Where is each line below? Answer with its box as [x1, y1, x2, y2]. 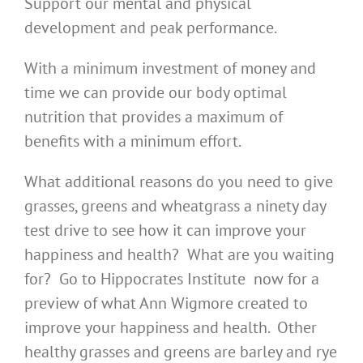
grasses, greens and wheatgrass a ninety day [24, 195, 326, 217]
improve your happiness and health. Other [24, 317, 317, 339]
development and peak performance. [24, 17, 277, 39]
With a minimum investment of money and [24, 58, 316, 79]
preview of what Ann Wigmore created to [24, 293, 308, 314]
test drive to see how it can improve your [24, 220, 306, 241]
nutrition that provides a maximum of [24, 106, 283, 128]
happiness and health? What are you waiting [24, 244, 335, 266]
